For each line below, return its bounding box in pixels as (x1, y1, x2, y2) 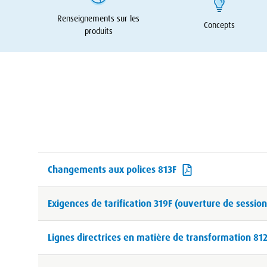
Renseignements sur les (57, 13, 140, 24)
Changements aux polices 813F (48, 163, 176, 176)
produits (84, 26, 113, 37)
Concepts (204, 19, 235, 30)
